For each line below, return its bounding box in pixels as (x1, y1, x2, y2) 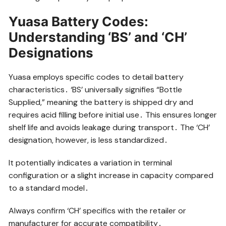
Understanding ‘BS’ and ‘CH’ (9, 29, 188, 45)
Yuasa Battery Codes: (9, 13, 149, 29)
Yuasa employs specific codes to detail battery (9, 71, 184, 82)
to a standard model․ (9, 182, 89, 193)
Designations (9, 44, 94, 61)
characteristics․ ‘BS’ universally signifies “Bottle (9, 84, 183, 95)
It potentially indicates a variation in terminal (9, 157, 173, 168)
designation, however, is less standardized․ (9, 134, 168, 145)
